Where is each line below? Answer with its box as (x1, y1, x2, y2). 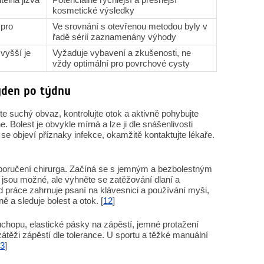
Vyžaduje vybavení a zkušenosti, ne (52, 48, 191, 58)
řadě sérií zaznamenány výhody (52, 32, 176, 42)
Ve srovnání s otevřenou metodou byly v (52, 21, 207, 31)
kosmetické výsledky (52, 5, 134, 15)
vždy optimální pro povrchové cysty (52, 58, 190, 68)
